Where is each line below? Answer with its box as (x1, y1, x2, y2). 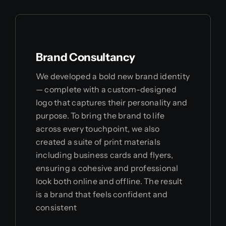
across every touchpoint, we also (35, 124, 160, 134)
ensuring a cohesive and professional (35, 163, 179, 174)
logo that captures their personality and (35, 97, 188, 108)
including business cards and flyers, (35, 150, 174, 160)
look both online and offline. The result (35, 176, 183, 187)
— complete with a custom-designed (35, 84, 177, 95)
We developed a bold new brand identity (35, 71, 190, 82)
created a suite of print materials (35, 137, 161, 147)
